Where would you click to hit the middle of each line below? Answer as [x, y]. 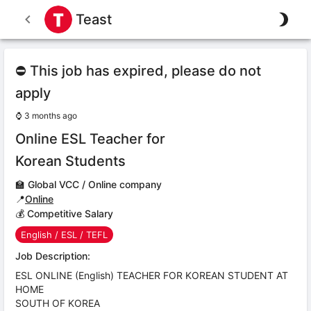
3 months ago [51, 116]
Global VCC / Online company [95, 184]
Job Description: [53, 256]
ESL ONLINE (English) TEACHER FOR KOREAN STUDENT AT [152, 275]
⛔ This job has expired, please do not [138, 71]
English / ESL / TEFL [64, 234]
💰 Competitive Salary [64, 213]
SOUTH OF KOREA [58, 303]
